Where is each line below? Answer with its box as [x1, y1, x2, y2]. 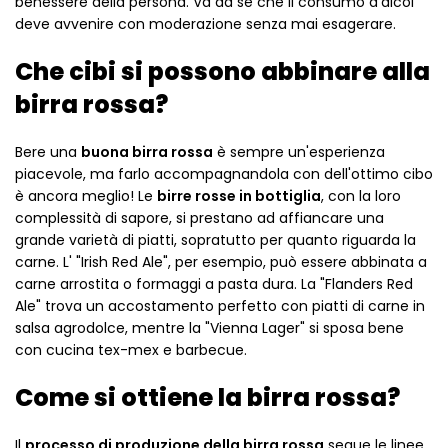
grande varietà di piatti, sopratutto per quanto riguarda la [15, 229, 416, 250]
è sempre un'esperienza [213, 141, 385, 162]
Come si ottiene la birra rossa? [15, 380, 400, 414]
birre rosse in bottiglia [157, 185, 321, 206]
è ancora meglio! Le [15, 185, 157, 206]
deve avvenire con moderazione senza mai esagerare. [15, 13, 396, 34]
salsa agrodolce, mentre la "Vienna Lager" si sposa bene [15, 317, 404, 338]
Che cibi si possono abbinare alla [15, 54, 430, 88]
